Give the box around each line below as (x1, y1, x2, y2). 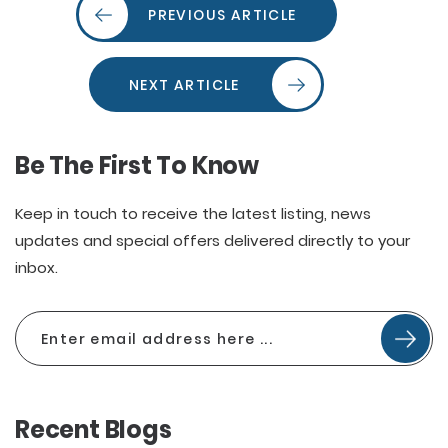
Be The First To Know (15, 149, 259, 183)
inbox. (15, 257, 58, 279)
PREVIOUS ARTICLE (148, 4, 297, 25)
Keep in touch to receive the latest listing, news (15, 203, 371, 225)
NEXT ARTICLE (129, 74, 240, 95)
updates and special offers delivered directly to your (15, 230, 410, 252)
